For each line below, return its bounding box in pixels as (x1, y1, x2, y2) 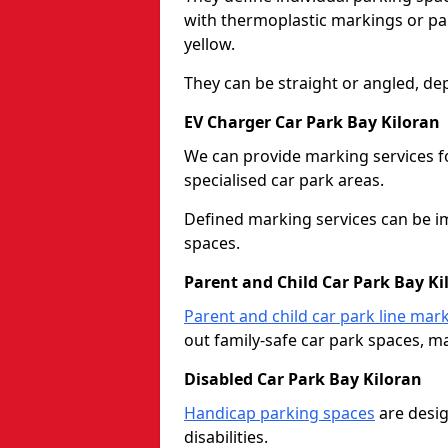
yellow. (184, 32, 235, 55)
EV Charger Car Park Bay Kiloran (184, 110, 440, 133)
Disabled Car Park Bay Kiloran (184, 367, 422, 390)
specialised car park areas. (184, 168, 384, 191)
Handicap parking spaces (184, 401, 375, 424)
